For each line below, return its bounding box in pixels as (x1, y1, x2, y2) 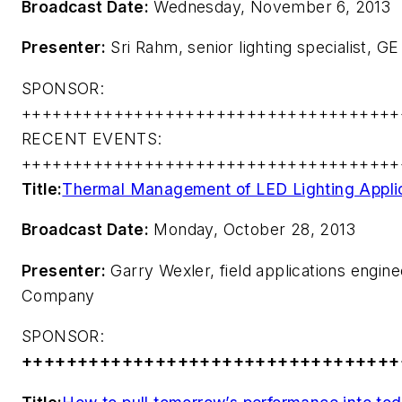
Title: (22, 179, 63, 198)
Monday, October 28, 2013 (149, 220, 355, 240)
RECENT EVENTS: (22, 128, 162, 148)
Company (22, 285, 95, 305)
